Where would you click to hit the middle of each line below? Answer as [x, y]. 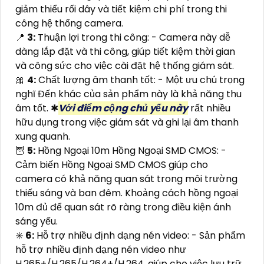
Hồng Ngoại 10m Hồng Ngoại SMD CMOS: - [131, 150]
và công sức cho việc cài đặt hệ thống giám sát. [125, 65]
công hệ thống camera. [69, 23]
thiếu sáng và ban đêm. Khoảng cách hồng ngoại [127, 193]
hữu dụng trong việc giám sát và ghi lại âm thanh [127, 122]
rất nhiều [209, 108]
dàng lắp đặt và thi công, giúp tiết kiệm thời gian [125, 51]
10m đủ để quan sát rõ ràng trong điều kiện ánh [123, 207]
